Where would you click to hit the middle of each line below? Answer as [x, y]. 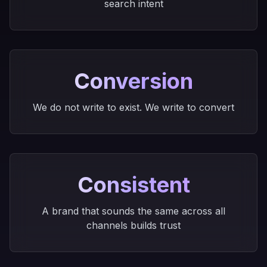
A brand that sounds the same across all [133, 211]
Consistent [133, 185]
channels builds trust [133, 226]
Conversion [133, 81]
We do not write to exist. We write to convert [133, 108]
